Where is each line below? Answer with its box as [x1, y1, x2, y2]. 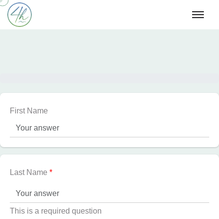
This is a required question [10, 207, 102, 215]
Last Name [10, 168, 49, 176]
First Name [10, 107, 48, 115]
